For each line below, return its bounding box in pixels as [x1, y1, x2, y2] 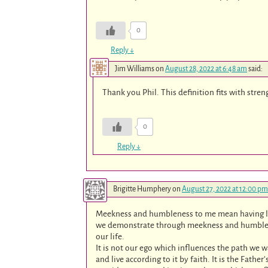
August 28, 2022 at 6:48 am [165, 65, 247, 74]
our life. [96, 232, 125, 241]
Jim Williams [115, 65, 154, 74]
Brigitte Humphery [113, 184, 171, 193]
